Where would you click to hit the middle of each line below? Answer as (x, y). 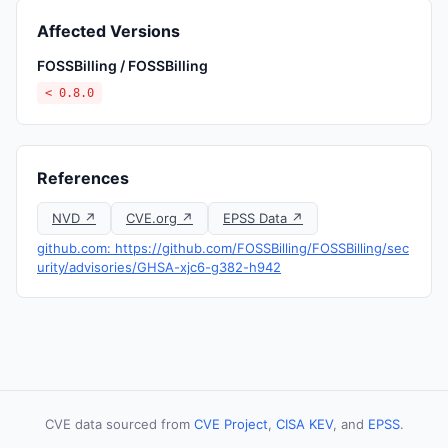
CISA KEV (304, 424)
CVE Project (230, 424)
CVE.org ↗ (159, 218)
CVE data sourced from (119, 424)
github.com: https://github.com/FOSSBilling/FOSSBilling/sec (223, 248)
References (83, 178)
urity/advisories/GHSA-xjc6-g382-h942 (159, 267)
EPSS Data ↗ (263, 218)
